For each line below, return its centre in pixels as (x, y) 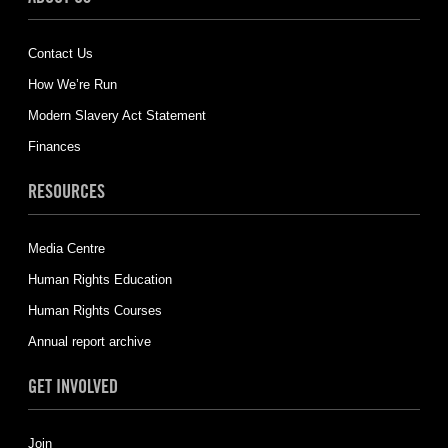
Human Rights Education (99, 279)
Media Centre (66, 248)
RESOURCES (66, 191)
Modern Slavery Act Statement (116, 115)
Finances (54, 146)
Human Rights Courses (94, 310)
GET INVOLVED (72, 386)
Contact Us (60, 53)
